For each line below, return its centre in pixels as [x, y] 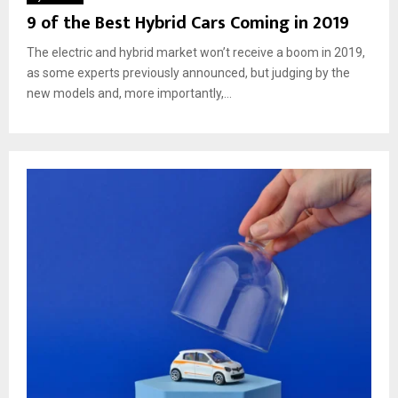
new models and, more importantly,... [129, 93]
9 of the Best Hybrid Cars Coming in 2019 [188, 23]
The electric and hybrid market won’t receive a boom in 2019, [196, 52]
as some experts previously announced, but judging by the [188, 72]
